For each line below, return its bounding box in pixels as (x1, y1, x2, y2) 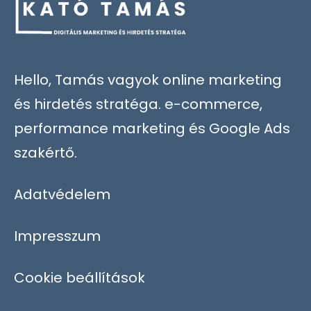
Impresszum (14, 226, 101, 246)
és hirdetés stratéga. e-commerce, (14, 94, 262, 114)
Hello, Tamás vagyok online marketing (14, 69, 282, 90)
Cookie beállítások (14, 268, 145, 288)
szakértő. (14, 142, 77, 162)
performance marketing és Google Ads (14, 118, 290, 138)
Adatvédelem (14, 184, 110, 204)
